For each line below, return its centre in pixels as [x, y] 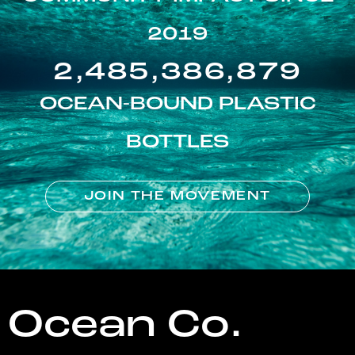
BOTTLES [177, 143]
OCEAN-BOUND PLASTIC [177, 105]
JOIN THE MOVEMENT [177, 197]
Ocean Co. [125, 327]
